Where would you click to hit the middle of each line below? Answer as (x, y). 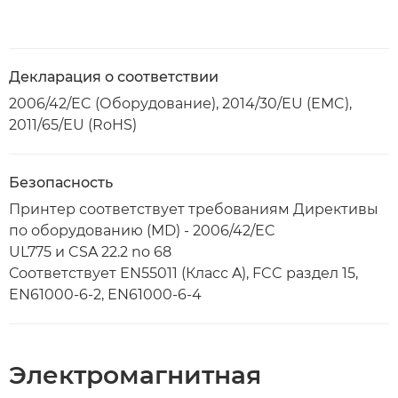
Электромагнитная (135, 375)
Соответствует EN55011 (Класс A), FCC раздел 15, (183, 273)
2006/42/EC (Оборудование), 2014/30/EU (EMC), (180, 103)
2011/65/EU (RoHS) (73, 125)
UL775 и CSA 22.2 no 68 (90, 252)
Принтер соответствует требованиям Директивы (194, 209)
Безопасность (61, 183)
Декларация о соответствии (114, 77)
